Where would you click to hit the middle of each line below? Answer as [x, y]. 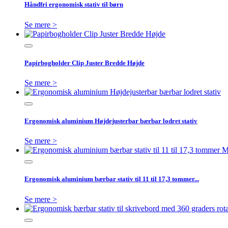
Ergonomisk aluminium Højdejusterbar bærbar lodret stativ [111, 121]
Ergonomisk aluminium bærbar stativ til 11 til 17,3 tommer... [112, 179]
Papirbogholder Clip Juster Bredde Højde [84, 63]
